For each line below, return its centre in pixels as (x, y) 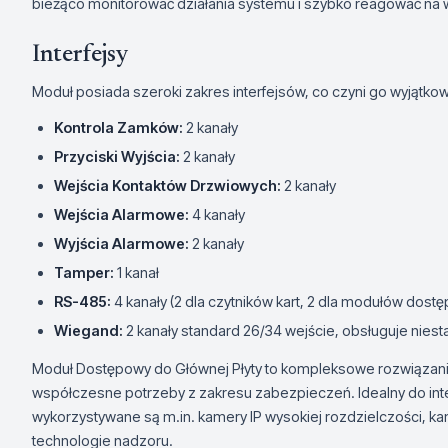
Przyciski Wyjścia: (117, 156)
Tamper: (84, 272)
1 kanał (136, 272)
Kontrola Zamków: (118, 127)
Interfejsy (80, 55)
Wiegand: (88, 330)
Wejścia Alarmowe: (121, 214)
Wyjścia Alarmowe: (121, 243)
